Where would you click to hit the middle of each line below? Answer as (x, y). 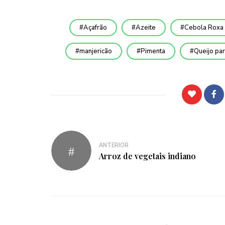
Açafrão (95, 28)
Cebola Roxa (204, 28)
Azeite (146, 28)
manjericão (95, 51)
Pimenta (153, 51)
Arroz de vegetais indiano (147, 156)
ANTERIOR (114, 145)
